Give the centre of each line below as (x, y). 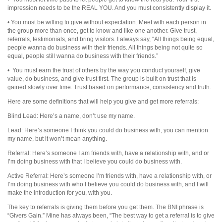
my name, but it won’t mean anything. (57, 139)
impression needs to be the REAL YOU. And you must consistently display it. (109, 8)
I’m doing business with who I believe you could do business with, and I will (108, 184)
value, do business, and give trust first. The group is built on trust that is (102, 79)
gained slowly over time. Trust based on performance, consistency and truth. (109, 87)
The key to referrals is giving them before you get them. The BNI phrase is (106, 207)
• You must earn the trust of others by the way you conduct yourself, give (104, 70)
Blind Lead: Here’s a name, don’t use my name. (71, 116)
